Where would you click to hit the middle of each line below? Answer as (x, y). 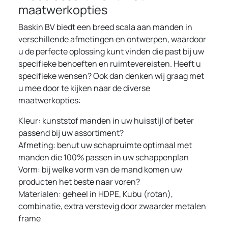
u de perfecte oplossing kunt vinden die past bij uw (111, 51)
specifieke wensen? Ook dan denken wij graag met (111, 76)
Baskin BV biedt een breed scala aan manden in (105, 27)
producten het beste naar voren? (79, 182)
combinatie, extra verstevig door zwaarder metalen (112, 206)
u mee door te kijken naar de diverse (84, 88)
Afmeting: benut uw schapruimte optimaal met (105, 145)
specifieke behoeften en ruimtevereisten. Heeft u (110, 64)
